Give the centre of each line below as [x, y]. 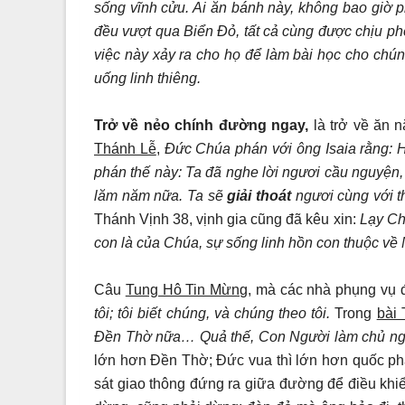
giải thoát [259, 195]
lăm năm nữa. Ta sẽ [161, 195]
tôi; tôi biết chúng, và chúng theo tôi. [215, 313]
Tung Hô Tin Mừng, [188, 289]
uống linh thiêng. [147, 78]
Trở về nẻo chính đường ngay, [204, 125]
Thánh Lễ [125, 148]
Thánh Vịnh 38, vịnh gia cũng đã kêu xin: [227, 219]
